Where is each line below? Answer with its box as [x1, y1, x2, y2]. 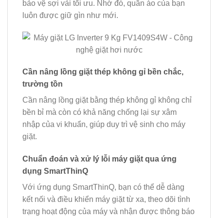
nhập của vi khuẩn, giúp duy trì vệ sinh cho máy [22, 120, 185, 129]
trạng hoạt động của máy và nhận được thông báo [22, 207, 195, 216]
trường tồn [22, 80, 63, 89]
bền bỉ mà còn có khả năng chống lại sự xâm [22, 108, 177, 117]
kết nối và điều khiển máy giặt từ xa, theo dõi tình [22, 195, 190, 204]
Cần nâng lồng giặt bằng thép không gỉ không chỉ [22, 96, 192, 105]
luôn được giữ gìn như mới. [22, 11, 118, 19]
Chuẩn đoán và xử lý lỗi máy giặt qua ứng [22, 155, 177, 163]
